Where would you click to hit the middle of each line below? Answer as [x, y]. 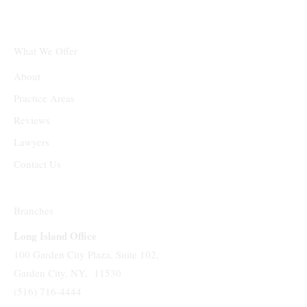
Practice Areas [45, 98]
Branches [34, 210]
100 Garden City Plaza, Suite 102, [87, 254]
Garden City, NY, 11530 [68, 272]
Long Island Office [56, 235]
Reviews [32, 120]
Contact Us [38, 164]
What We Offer [46, 51]
